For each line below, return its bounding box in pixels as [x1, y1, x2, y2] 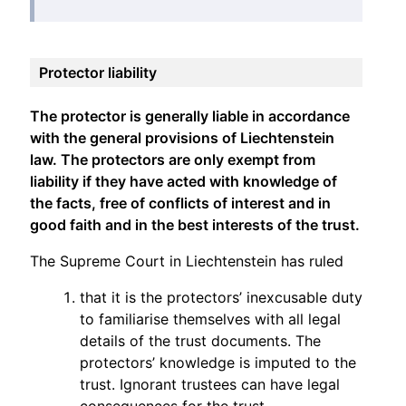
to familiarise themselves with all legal [80, 309, 341, 328]
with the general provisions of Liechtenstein [30, 128, 334, 147]
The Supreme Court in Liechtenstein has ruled [30, 251, 343, 270]
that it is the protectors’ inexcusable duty [80, 287, 362, 306]
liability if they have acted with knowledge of [30, 171, 337, 190]
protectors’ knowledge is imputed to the [80, 353, 356, 372]
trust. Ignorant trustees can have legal [80, 374, 340, 393]
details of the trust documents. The [80, 331, 321, 350]
